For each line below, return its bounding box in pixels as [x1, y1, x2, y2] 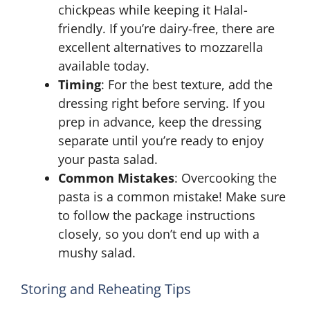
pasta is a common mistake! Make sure [58, 188, 286, 205]
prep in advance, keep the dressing [58, 113, 262, 130]
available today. [58, 57, 149, 74]
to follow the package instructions [58, 207, 255, 224]
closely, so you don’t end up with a [58, 226, 259, 242]
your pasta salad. [58, 151, 158, 167]
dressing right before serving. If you [58, 95, 265, 111]
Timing [58, 76, 101, 93]
